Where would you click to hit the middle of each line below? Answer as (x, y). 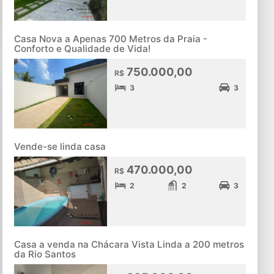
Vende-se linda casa (60, 147)
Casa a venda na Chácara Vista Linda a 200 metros (129, 245)
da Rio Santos (45, 254)
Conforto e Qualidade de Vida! (83, 49)
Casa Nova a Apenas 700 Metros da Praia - (111, 39)
